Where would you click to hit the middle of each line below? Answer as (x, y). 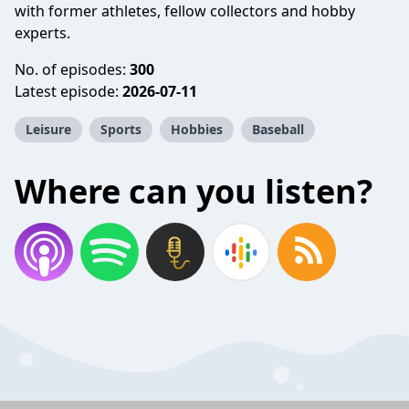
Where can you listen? (194, 191)
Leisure (48, 129)
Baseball (278, 129)
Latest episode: (68, 91)
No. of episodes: (72, 69)
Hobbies (197, 129)
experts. (42, 33)
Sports (121, 129)
